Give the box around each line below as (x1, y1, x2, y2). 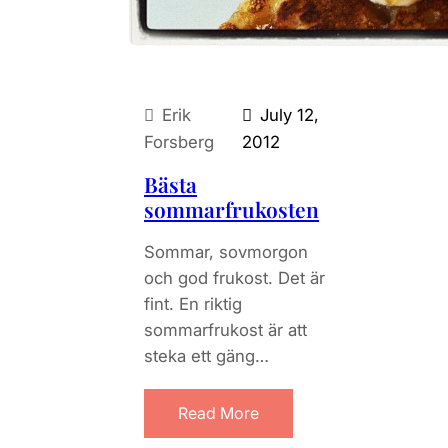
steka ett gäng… (144, 346, 269, 367)
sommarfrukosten (144, 195, 319, 224)
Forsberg (144, 131, 214, 152)
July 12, (259, 104, 319, 125)
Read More (178, 402, 259, 423)
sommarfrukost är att (144, 320, 307, 341)
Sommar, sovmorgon (144, 242, 308, 263)
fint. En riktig (144, 294, 242, 315)
